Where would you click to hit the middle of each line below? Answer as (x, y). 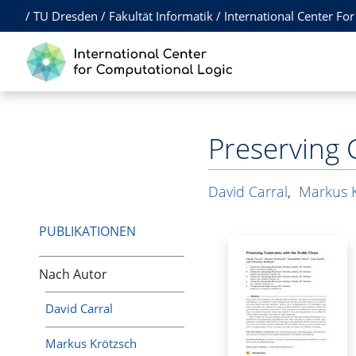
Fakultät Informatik (161, 16)
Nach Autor (73, 274)
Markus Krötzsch (91, 343)
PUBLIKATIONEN (87, 232)
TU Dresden (66, 16)
